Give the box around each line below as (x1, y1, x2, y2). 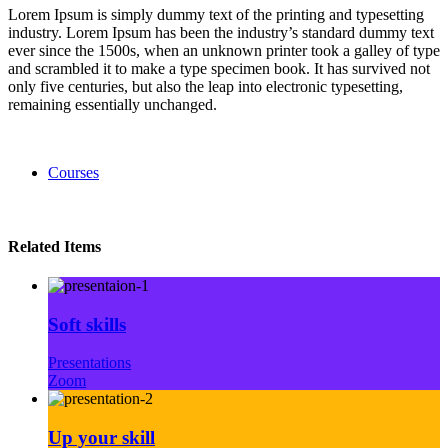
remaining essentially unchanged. (8, 96, 217, 114)
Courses (48, 164, 99, 182)
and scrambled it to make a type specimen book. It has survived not (8, 60, 430, 78)
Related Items (8, 237, 101, 255)
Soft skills (48, 313, 126, 335)
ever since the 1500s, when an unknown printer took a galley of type (8, 42, 440, 60)
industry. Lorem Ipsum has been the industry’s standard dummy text (8, 24, 434, 42)
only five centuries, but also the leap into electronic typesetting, (8, 78, 403, 96)
